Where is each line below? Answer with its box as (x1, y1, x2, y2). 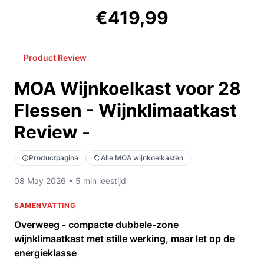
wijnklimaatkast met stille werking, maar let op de (14, 233, 235, 245)
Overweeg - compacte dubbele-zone (14, 219, 179, 231)
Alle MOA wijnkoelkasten (101, 153, 183, 163)
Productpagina (29, 153, 78, 163)
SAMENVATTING (14, 201, 76, 210)
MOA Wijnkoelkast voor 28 (14, 78, 241, 100)
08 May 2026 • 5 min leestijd (14, 176, 126, 186)
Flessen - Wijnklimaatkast (14, 100, 237, 121)
